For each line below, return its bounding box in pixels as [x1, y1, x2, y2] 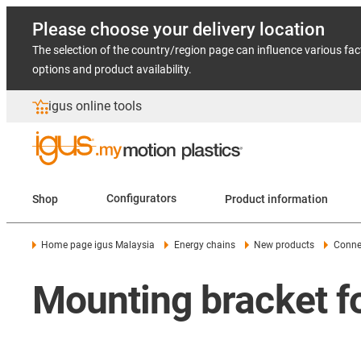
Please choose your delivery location [32, 19, 325, 39]
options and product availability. [32, 63, 192, 76]
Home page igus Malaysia [41, 239, 156, 251]
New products [254, 239, 315, 251]
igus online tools [48, 98, 142, 114]
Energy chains [173, 239, 235, 251]
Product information [225, 192, 328, 205]
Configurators [106, 192, 176, 205]
